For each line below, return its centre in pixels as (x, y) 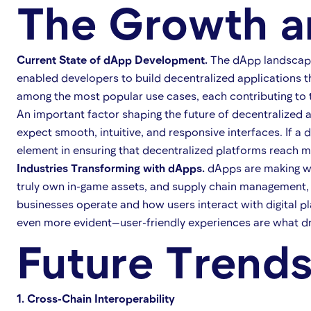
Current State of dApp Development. (112, 59)
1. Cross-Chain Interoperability (96, 298)
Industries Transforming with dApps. (111, 168)
